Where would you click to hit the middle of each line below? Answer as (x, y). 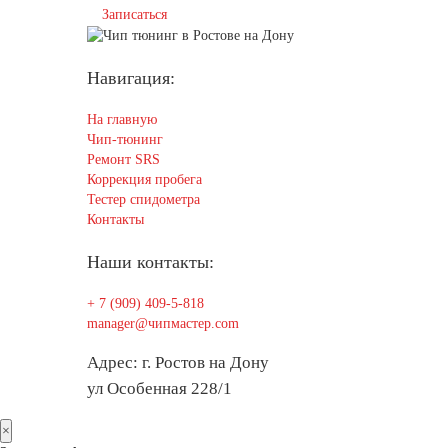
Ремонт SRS (123, 159)
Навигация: (131, 77)
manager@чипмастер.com (163, 323)
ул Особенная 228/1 (159, 389)
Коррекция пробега (144, 179)
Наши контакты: (150, 261)
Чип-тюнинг (125, 139)
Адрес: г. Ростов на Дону (178, 363)
